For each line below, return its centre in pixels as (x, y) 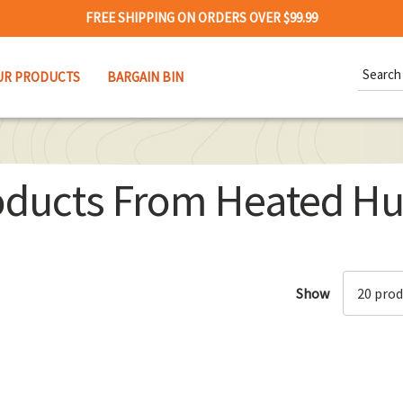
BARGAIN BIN (145, 76)
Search (378, 64)
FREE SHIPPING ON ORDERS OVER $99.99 (201, 18)
